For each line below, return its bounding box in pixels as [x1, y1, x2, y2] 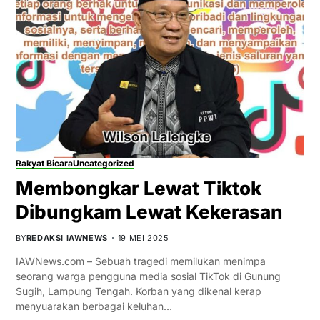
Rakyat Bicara [15, 158, 73, 169]
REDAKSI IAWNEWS [26, 233, 108, 244]
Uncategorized [72, 158, 134, 169]
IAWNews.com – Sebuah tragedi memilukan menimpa [15, 255, 266, 268]
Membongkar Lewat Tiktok [15, 177, 261, 200]
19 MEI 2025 [117, 233, 169, 244]
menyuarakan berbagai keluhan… [15, 300, 172, 313]
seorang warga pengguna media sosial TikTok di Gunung [15, 270, 281, 283]
